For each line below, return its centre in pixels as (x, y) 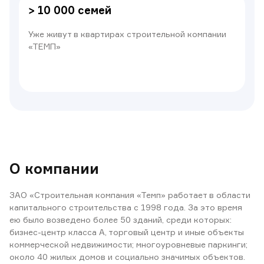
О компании (54, 169)
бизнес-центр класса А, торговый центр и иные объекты (127, 232)
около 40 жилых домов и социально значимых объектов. (127, 257)
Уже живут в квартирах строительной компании (127, 34)
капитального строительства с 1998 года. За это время (126, 207)
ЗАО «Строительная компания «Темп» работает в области (130, 195)
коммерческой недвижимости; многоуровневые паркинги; (128, 244)
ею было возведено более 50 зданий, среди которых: (121, 220)
